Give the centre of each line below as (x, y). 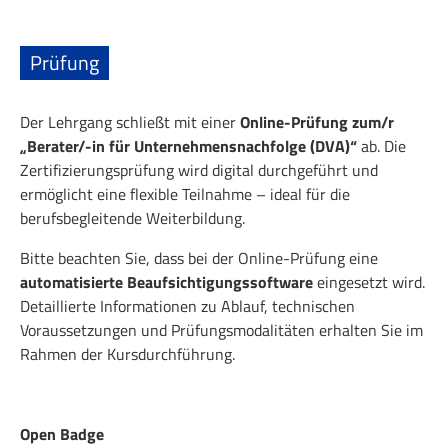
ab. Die (381, 145)
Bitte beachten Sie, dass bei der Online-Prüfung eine (199, 257)
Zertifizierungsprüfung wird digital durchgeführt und (199, 169)
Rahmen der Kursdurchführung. (127, 353)
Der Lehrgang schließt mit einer (130, 121)
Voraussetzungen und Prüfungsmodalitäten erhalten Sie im (221, 329)
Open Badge (62, 433)
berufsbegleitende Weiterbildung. (132, 217)
